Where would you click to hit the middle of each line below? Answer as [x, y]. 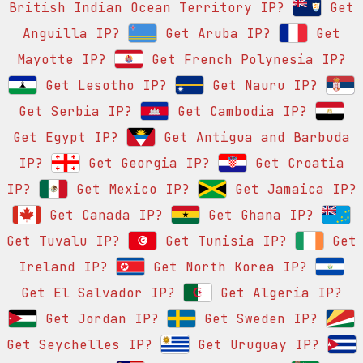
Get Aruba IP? [214, 34]
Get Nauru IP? [261, 86]
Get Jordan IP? [98, 319]
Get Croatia [296, 164]
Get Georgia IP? [145, 164]
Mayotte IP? [62, 60]
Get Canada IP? [102, 216]
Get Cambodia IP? [238, 112]
